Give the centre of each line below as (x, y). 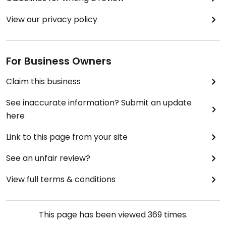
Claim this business (43, 81)
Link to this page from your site (67, 137)
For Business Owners (59, 61)
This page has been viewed (93, 215)
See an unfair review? (48, 158)
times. (175, 215)
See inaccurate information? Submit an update (99, 103)
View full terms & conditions (61, 179)
